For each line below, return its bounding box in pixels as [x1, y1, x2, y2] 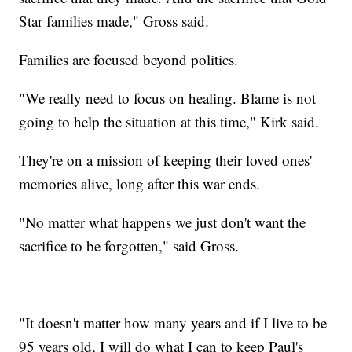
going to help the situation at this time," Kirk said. [19, 111, 324, 131]
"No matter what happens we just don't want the [19, 211, 306, 232]
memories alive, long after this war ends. [19, 173, 266, 193]
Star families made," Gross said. [19, 10, 210, 31]
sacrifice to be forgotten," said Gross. [19, 235, 240, 255]
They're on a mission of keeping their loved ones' [19, 149, 313, 170]
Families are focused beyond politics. [19, 49, 239, 69]
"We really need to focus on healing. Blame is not [19, 87, 317, 108]
